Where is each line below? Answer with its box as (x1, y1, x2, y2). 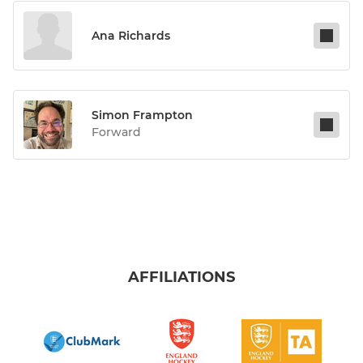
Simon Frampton (92, 108, 193, 123)
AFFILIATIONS (128, 268, 235, 287)
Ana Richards (92, 28, 170, 44)
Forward (92, 125, 141, 140)
